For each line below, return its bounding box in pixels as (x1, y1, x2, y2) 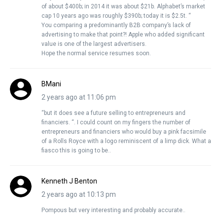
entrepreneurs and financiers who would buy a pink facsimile (41, 128, 206, 135)
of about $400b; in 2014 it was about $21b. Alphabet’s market (41, 2, 205, 10)
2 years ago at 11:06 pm (41, 93, 116, 101)
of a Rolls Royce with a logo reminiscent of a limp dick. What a (41, 137, 211, 145)
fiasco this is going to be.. (41, 147, 111, 154)
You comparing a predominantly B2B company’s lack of (41, 21, 191, 29)
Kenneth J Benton (41, 177, 97, 185)
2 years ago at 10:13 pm (41, 190, 116, 198)
